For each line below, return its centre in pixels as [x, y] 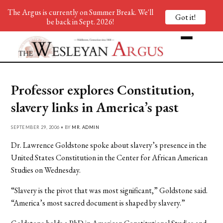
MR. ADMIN [86, 127]
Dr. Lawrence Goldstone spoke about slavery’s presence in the [109, 145]
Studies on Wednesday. [46, 170]
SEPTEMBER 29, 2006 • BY [42, 127]
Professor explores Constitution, [103, 89]
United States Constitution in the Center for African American [110, 157]
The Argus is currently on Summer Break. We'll [80, 12]
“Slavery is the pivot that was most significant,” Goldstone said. [110, 190]
